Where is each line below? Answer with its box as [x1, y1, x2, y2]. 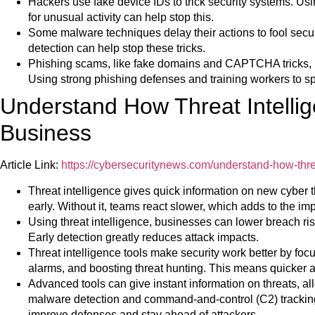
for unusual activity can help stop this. [28, 11, 214, 24]
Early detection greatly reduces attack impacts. [28, 231, 259, 243]
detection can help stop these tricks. [28, 42, 205, 55]
